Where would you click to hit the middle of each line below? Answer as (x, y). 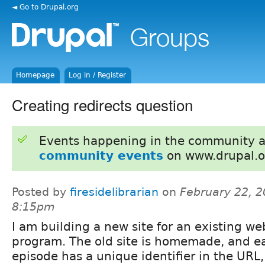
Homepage (35, 75)
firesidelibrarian (114, 192)
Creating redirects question (102, 104)
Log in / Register (98, 75)
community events (101, 155)
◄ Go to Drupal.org (45, 7)
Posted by (41, 192)
